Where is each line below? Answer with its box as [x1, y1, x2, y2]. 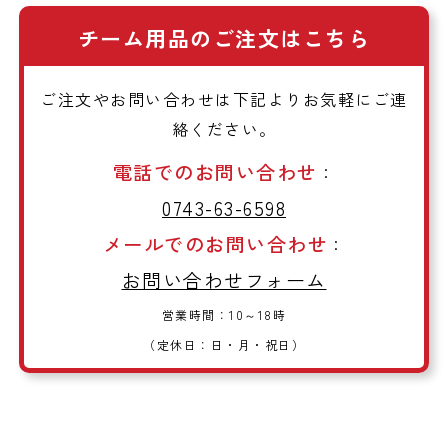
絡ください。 [171, 116, 277, 141]
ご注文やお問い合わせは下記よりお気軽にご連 [40, 86, 408, 111]
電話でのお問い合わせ [112, 157, 318, 186]
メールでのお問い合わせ [102, 229, 328, 258]
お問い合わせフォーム [121, 265, 327, 294]
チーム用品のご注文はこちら [77, 23, 371, 54]
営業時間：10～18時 [161, 305, 287, 323]
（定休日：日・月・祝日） [143, 335, 305, 353]
